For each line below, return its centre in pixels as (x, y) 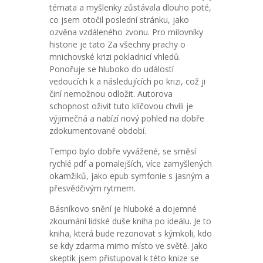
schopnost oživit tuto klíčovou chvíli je (121, 106)
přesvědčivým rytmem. (92, 188)
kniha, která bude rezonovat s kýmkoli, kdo (131, 233)
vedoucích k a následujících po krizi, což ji (127, 81)
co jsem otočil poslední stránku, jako (119, 20)
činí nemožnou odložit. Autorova (111, 94)
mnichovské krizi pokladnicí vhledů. (115, 57)
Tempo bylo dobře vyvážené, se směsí (123, 151)
